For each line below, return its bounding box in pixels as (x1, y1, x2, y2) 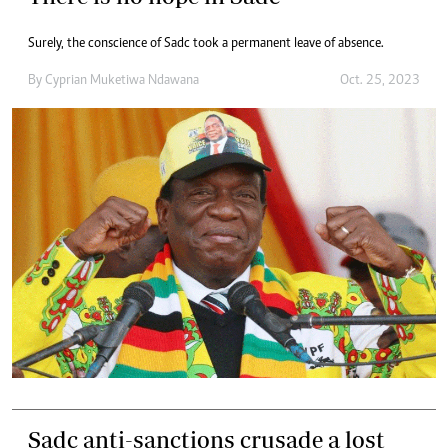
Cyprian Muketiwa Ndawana (45, 74, 199, 89)
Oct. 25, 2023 (340, 74, 420, 89)
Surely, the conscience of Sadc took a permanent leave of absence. (28, 37, 384, 52)
